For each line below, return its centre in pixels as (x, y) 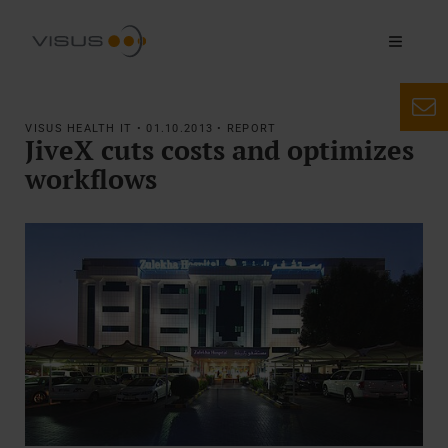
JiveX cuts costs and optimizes (220, 150)
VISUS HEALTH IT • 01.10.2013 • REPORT (151, 129)
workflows (91, 179)
